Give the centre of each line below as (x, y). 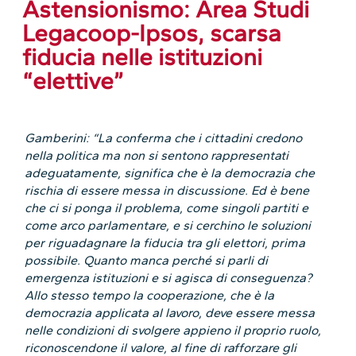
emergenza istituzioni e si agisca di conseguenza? (169, 278)
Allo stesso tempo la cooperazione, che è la (150, 296)
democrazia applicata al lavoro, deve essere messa (170, 313)
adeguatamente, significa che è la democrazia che (170, 173)
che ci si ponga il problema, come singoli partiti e (167, 208)
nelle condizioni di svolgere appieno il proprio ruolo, (173, 331)
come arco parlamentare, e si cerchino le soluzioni (168, 226)
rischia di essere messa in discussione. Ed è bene (167, 191)
